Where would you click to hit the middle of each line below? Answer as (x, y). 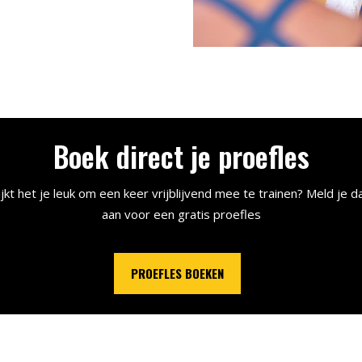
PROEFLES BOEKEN (177, 273)
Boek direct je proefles (181, 156)
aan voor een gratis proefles (181, 214)
